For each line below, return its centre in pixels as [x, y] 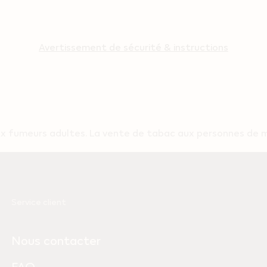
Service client [38, 202]
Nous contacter [56, 240]
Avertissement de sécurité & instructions [133, 47]
